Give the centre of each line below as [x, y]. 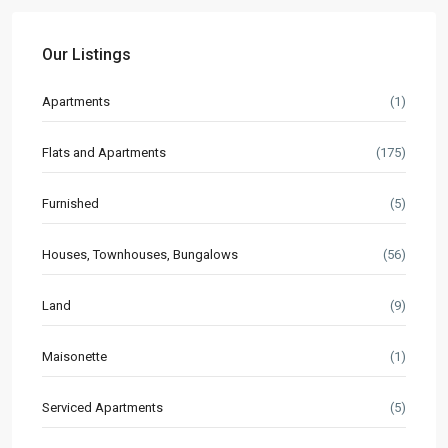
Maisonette [74, 356]
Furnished [70, 203]
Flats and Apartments [104, 152]
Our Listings [86, 54]
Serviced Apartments [102, 407]
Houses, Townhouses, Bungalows [140, 254]
